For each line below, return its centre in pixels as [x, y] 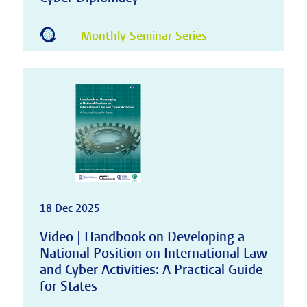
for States [68, 286]
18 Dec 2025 [70, 209]
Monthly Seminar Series [144, 36]
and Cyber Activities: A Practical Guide [151, 270]
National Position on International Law [153, 254]
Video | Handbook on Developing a [142, 237]
